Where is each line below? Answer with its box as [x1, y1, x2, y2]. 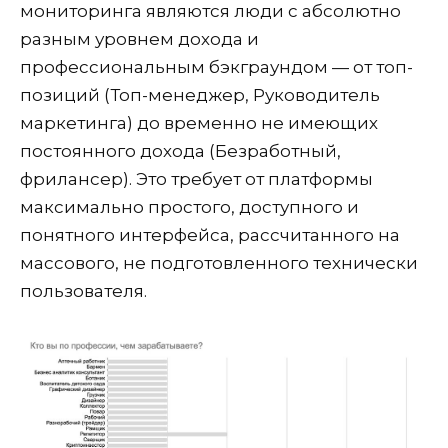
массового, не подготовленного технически [20, 252, 418, 273]
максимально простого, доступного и [20, 196, 359, 217]
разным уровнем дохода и [20, 28, 259, 49]
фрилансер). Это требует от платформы [20, 168, 373, 189]
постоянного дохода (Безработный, [20, 140, 341, 161]
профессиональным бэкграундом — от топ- [20, 56, 413, 77]
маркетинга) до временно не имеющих [20, 112, 378, 133]
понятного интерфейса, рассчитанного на [20, 224, 400, 245]
